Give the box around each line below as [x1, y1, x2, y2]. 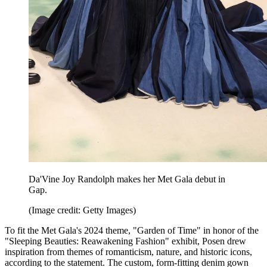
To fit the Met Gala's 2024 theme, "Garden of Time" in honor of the [5, 225, 259, 236]
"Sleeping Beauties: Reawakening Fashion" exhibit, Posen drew [5, 236, 246, 247]
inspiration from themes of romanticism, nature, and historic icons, [5, 247, 252, 257]
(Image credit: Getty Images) [29, 205, 136, 216]
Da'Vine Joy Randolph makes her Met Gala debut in [29, 174, 225, 185]
